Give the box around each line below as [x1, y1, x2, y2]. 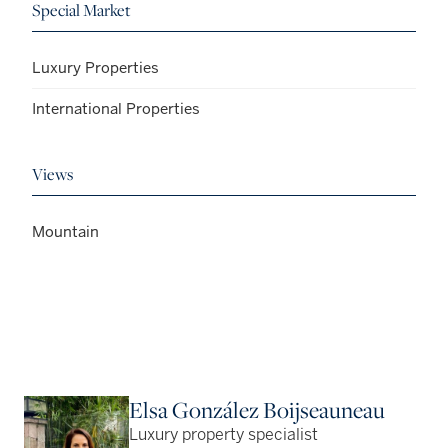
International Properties [32, 99, 200, 119]
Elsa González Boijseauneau [129, 395, 386, 425]
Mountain [32, 222, 99, 242]
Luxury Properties [32, 58, 159, 78]
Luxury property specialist [129, 428, 319, 444]
